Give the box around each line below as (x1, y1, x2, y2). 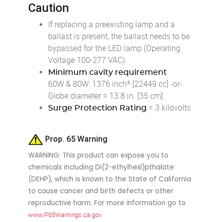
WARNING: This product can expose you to (28, 150, 169, 160)
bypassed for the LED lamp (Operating (48, 43, 181, 53)
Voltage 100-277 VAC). (48, 55, 127, 65)
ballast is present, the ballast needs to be (48, 31, 190, 41)
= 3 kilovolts (147, 103, 191, 112)
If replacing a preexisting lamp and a (48, 19, 175, 29)
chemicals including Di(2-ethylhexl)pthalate (28, 162, 174, 172)
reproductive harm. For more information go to (28, 198, 186, 208)
